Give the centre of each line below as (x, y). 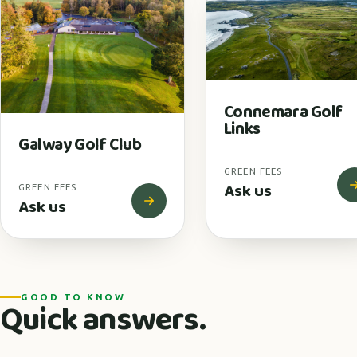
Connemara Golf (283, 113)
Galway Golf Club (80, 145)
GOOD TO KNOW (73, 297)
